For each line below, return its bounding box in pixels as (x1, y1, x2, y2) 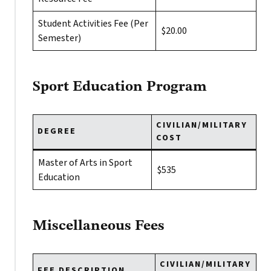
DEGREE (38, 125, 76, 137)
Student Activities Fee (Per (38, 17, 148, 30)
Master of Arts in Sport (38, 156, 132, 169)
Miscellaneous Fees (33, 219, 165, 233)
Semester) (38, 31, 81, 45)
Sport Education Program (33, 80, 207, 94)
